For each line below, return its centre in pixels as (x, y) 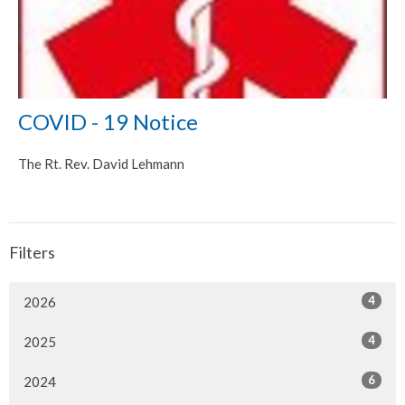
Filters (32, 252)
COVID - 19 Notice (108, 121)
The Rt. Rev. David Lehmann (101, 163)
